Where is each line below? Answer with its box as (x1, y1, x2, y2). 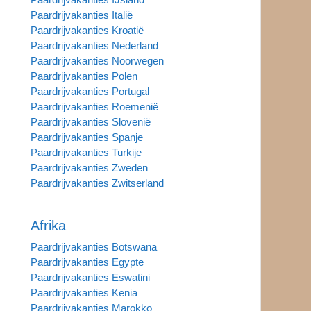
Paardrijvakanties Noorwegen (30, 54, 164, 67)
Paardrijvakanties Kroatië (30, 24, 144, 36)
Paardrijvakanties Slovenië (30, 115, 151, 128)
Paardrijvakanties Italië (30, 8, 133, 21)
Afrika (30, 217, 66, 233)
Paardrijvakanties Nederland (30, 39, 158, 51)
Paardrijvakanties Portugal (30, 85, 149, 97)
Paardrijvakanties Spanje (30, 131, 143, 143)
